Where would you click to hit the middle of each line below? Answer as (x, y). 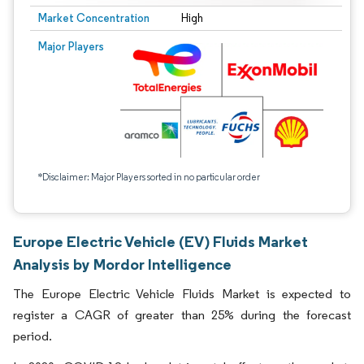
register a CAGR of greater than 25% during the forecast (182, 315)
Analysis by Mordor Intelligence (122, 264)
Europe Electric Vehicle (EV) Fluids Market (160, 241)
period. (32, 336)
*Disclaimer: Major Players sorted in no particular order (149, 177)
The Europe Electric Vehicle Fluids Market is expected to (182, 294)
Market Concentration (94, 18)
